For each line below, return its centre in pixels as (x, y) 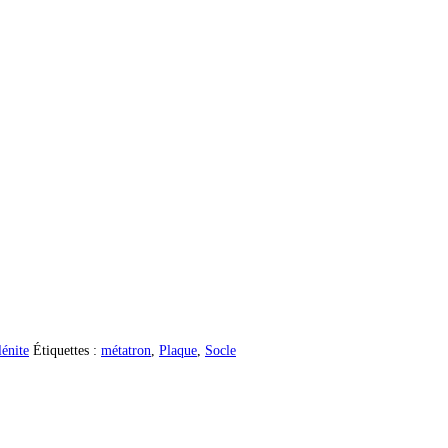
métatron (126, 350)
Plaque (178, 350)
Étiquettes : (67, 350)
